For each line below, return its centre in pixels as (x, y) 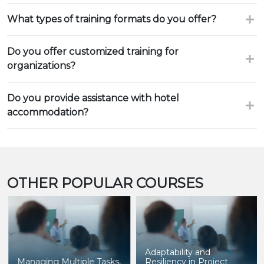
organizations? (41, 65)
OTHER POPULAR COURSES (105, 183)
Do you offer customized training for (93, 51)
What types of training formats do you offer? (112, 19)
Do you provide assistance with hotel (93, 98)
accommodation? (48, 112)
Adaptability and (176, 252)
